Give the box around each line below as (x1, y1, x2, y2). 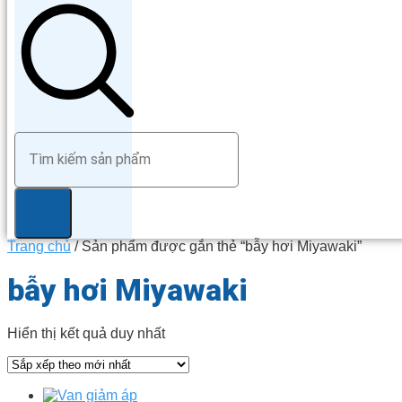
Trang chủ (7, 238, 71, 254)
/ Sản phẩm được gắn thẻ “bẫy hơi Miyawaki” (71, 238, 362, 254)
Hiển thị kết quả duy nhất (7, 326, 165, 342)
